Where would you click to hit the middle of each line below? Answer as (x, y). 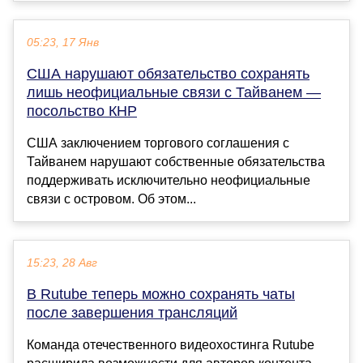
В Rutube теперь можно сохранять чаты (161, 295)
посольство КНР (82, 111)
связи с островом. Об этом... (111, 199)
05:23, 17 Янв (63, 43)
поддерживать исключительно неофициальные (169, 181)
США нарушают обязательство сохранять (168, 74)
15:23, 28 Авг (62, 263)
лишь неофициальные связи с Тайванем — (174, 93)
